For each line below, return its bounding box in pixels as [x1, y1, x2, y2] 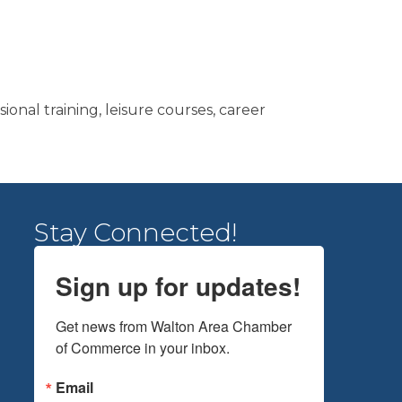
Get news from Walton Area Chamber [56, 316, 293, 336]
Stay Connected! [34, 217, 239, 248]
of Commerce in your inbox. [56, 337, 231, 358]
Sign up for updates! [56, 267, 301, 304]
